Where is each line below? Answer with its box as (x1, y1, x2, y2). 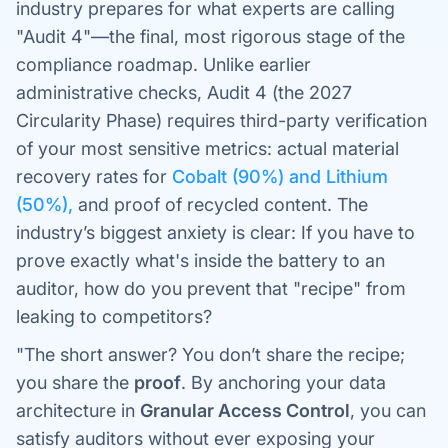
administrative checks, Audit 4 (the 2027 (16, 82, 352, 103)
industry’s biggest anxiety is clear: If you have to (16, 222, 415, 243)
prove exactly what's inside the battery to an (16, 250, 385, 271)
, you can (350, 400, 426, 421)
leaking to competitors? (16, 306, 212, 327)
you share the (16, 372, 134, 393)
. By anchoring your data (181, 372, 386, 393)
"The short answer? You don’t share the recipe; (16, 344, 405, 365)
